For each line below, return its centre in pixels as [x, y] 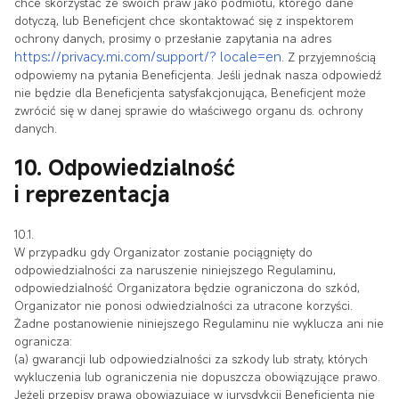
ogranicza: [43, 342]
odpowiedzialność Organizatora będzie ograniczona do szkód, [187, 288]
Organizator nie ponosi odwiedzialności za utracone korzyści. [183, 306]
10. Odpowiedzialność [125, 168]
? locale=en [245, 56]
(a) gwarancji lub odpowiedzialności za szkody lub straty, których [191, 359]
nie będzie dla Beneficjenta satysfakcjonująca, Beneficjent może [190, 92]
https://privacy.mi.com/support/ [112, 56]
